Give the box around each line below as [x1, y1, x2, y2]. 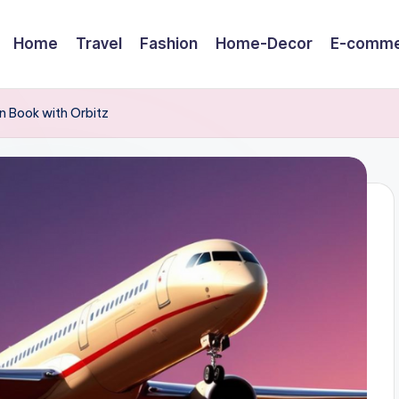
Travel [76, 34, 122, 53]
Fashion [140, 34, 198, 53]
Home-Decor [216, 34, 313, 53]
